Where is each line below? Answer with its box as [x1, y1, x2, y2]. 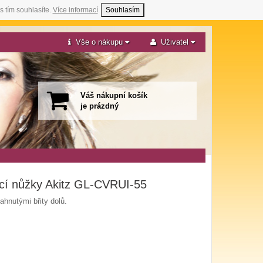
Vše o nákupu [76, 38, 125, 46]
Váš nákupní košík [80, 91, 147, 100]
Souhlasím [105, 6, 140, 14]
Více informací [52, 6, 98, 14]
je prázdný [80, 102, 119, 110]
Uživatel [161, 38, 191, 46]
